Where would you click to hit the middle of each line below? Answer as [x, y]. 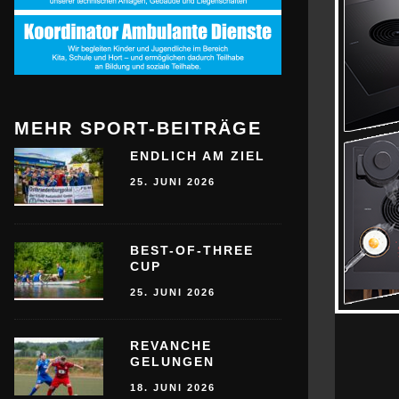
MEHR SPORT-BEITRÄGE [138, 128]
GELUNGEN [172, 361]
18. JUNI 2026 [173, 387]
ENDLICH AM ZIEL [198, 156]
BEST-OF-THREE [192, 250]
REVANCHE [171, 345]
